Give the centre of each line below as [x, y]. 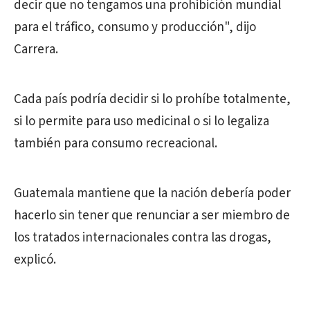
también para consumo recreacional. [116, 144]
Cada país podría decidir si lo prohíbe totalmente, [152, 99]
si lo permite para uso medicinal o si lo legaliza [142, 121]
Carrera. [36, 49]
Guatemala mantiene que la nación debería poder [152, 193]
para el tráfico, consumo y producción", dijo [135, 27]
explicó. [35, 260]
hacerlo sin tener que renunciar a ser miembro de [152, 216]
